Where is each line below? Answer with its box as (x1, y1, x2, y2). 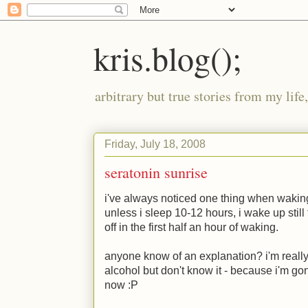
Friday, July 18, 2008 (104, 137, 206, 150)
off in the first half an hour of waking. (104, 221, 278, 233)
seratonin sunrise (104, 162, 208, 182)
